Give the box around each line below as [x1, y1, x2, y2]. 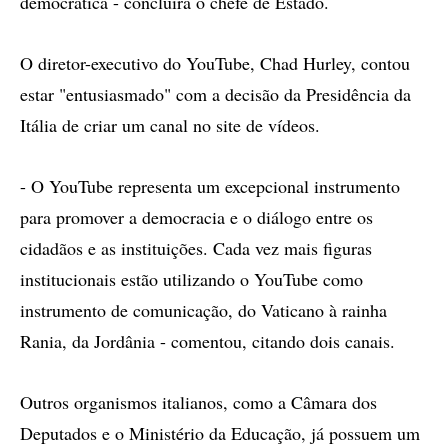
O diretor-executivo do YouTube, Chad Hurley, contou [20, 51, 410, 75]
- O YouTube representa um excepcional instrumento [20, 174, 400, 198]
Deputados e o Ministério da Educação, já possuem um [20, 421, 420, 445]
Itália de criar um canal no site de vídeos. [20, 113, 320, 137]
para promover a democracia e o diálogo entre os [20, 205, 373, 229]
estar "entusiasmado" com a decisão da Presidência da [20, 82, 411, 106]
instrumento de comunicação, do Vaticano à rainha [20, 298, 387, 322]
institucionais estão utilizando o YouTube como [20, 267, 363, 291]
